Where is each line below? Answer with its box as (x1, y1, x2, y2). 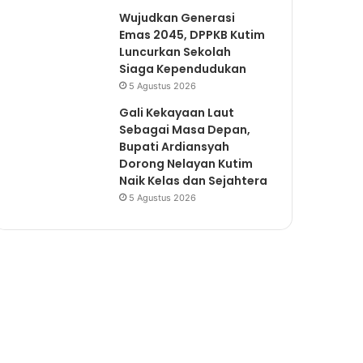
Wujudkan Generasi (119, 10, 236, 26)
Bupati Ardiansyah (119, 139, 230, 155)
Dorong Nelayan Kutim (119, 156, 254, 172)
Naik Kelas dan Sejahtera (119, 173, 268, 189)
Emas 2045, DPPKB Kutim (119, 27, 266, 43)
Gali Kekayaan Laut (119, 105, 235, 121)
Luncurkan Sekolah (119, 44, 232, 60)
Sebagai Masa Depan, (119, 122, 251, 138)
